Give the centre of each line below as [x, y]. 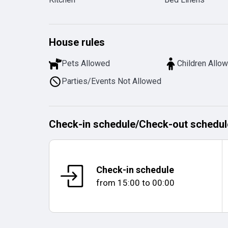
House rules [77, 42]
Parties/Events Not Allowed [112, 81]
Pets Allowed [86, 64]
